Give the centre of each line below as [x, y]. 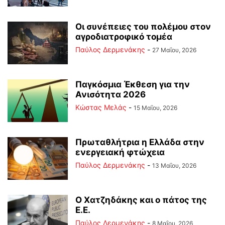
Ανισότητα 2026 [110, 94]
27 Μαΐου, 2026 [174, 50]
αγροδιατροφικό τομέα [124, 36]
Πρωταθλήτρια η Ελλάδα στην [140, 142]
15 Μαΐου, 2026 [155, 107]
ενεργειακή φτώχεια [120, 152]
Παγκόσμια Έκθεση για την [133, 84]
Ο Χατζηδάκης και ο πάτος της [141, 200]
